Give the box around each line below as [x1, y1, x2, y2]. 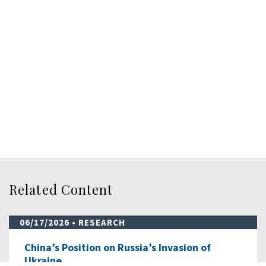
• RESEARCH [72, 216, 125, 228]
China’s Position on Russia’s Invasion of [24, 240, 211, 254]
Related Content [9, 180, 113, 198]
